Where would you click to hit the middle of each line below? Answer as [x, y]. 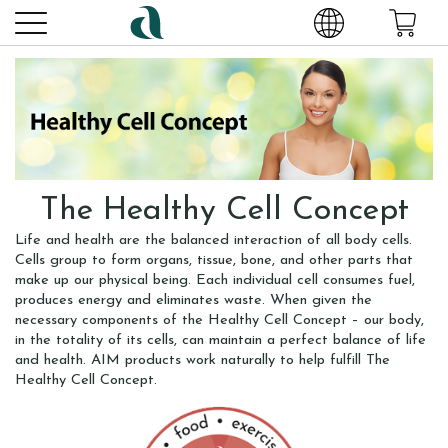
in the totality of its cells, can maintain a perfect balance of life [220, 341]
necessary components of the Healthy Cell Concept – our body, [219, 321]
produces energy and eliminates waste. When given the [193, 301]
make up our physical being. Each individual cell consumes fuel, [215, 281]
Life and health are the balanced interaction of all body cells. [213, 241]
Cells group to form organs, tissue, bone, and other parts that [214, 261]
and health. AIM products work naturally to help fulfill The [202, 361]
